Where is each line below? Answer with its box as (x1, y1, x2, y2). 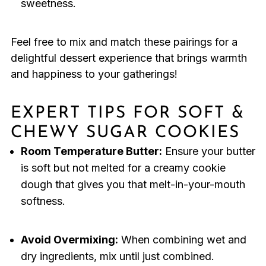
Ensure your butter (161, 145, 255, 158)
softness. (20, 195, 65, 208)
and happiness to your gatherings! (10, 68, 178, 81)
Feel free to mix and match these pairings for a (10, 36, 237, 49)
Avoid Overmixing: (20, 233, 118, 246)
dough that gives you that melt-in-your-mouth (20, 178, 245, 191)
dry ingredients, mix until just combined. (20, 250, 214, 263)
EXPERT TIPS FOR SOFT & (10, 105, 245, 122)
